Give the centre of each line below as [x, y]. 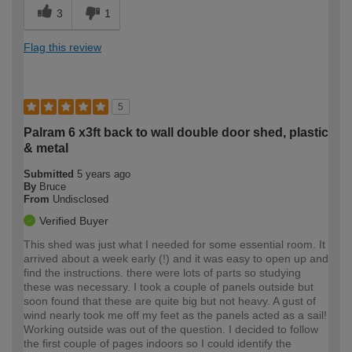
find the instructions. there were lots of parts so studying [162, 273]
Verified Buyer [74, 221]
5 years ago [104, 174]
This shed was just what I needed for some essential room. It [174, 245]
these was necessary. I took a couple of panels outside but [169, 287]
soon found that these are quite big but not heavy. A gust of [170, 301]
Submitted [50, 174]
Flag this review [62, 48]
